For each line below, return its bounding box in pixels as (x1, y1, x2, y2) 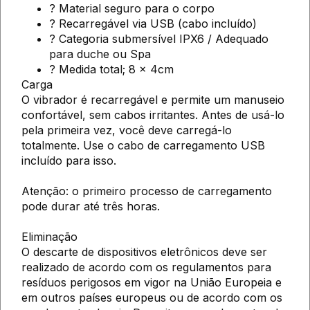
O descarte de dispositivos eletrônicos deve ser (21, 244, 267, 259)
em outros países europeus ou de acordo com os (21, 290, 282, 304)
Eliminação (21, 229, 77, 244)
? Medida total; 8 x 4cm (49, 62, 174, 76)
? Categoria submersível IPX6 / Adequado (49, 31, 268, 46)
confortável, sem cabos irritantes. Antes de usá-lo (21, 107, 284, 122)
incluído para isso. (21, 153, 116, 167)
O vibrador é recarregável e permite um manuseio (21, 92, 284, 107)
